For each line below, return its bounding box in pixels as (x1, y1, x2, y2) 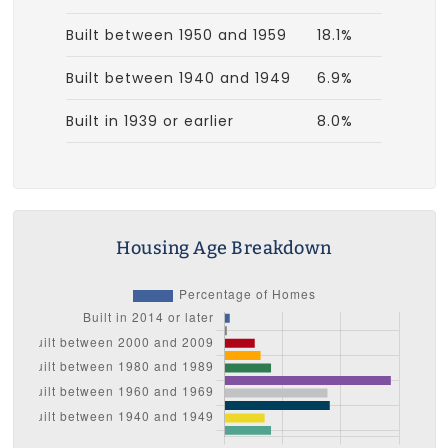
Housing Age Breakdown (116, 236, 332, 259)
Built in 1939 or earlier (66, 110, 234, 131)
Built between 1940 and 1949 (66, 67, 291, 88)
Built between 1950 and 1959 (66, 24, 287, 45)
